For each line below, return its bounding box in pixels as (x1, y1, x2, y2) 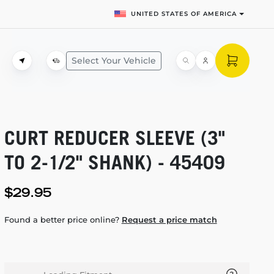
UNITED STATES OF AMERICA (131, 10, 237, 18)
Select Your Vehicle (72, 54, 156, 66)
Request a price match (121, 215, 217, 224)
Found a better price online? (4, 215, 122, 224)
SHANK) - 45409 (82, 150, 225, 174)
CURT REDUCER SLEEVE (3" (4, 126, 225, 149)
